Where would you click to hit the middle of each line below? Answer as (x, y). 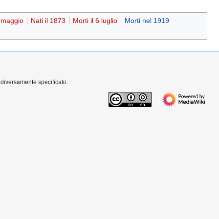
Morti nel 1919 (147, 21)
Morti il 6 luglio (95, 21)
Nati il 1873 (48, 21)
